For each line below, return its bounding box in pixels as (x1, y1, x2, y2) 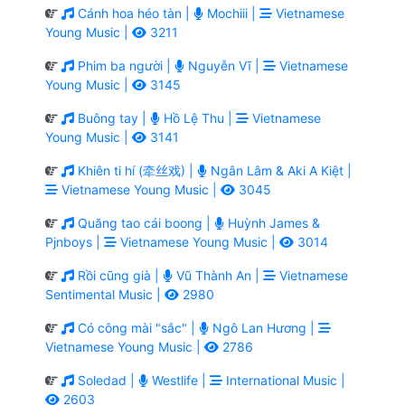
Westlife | (148, 372, 210, 388)
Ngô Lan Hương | (209, 319, 318, 335)
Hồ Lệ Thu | (160, 109, 236, 126)
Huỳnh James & (224, 214, 320, 231)
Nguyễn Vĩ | (184, 57, 263, 73)
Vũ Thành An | (173, 267, 263, 283)
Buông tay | (74, 109, 150, 126)
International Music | (222, 372, 345, 388)
